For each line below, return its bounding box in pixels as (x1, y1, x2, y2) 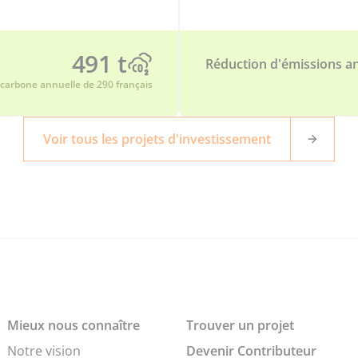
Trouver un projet (186, 316, 294, 334)
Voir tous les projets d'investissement (43, 130, 271, 148)
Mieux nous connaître (7, 316, 140, 334)
